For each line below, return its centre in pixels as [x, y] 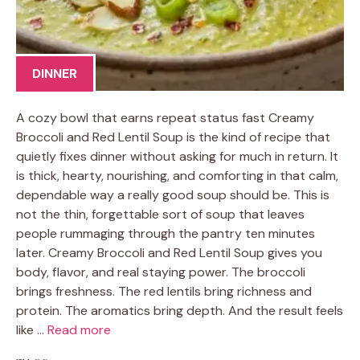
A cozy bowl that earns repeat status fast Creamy [165, 118]
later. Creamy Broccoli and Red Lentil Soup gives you [169, 253]
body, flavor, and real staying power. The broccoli [161, 272]
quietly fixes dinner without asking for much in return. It [177, 156]
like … [32, 330]
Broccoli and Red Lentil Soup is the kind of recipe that [173, 137]
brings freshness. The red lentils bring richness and [164, 291]
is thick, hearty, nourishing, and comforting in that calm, [177, 176]
